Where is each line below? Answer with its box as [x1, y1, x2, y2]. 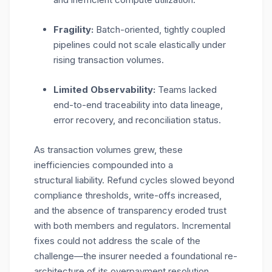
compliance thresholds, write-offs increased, [34, 189, 222, 201]
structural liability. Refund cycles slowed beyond [34, 174, 234, 186]
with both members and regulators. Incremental [34, 220, 231, 231]
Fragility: [53, 24, 93, 35]
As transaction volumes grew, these [34, 144, 183, 155]
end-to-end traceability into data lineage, [53, 99, 223, 110]
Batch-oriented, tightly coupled [93, 24, 225, 35]
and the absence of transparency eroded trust [34, 205, 226, 216]
